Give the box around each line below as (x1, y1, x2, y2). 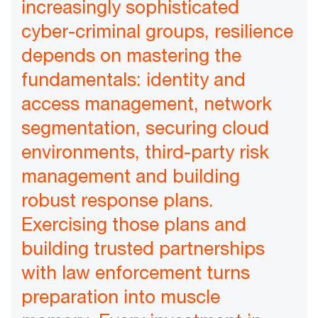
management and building (21, 165, 240, 187)
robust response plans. (21, 189, 214, 212)
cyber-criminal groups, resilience (21, 20, 293, 43)
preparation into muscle (21, 285, 220, 308)
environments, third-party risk (21, 141, 269, 163)
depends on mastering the (21, 44, 241, 67)
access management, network (21, 92, 272, 115)
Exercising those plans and (21, 213, 246, 236)
